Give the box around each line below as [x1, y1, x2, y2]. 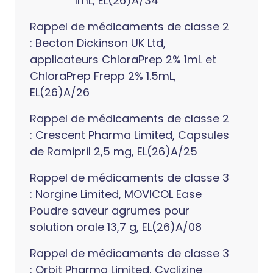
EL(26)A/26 [30, 85, 90, 100]
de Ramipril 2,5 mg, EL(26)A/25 [30, 144, 197, 159]
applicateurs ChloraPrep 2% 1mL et [30, 52, 216, 67]
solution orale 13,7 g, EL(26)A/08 [30, 219, 202, 235]
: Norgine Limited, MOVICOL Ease [30, 186, 202, 202]
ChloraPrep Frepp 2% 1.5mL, [30, 68, 176, 83]
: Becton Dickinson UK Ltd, [30, 35, 166, 51]
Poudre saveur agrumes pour [30, 203, 190, 218]
